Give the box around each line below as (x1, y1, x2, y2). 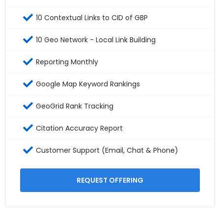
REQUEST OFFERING (77, 175, 143, 186)
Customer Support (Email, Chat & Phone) (36, 145, 178, 156)
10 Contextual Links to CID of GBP (36, 13, 148, 23)
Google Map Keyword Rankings (36, 79, 140, 89)
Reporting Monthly (36, 57, 98, 67)
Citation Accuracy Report (36, 123, 123, 134)
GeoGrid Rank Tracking (36, 101, 113, 111)
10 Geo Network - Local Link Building (36, 35, 156, 45)
